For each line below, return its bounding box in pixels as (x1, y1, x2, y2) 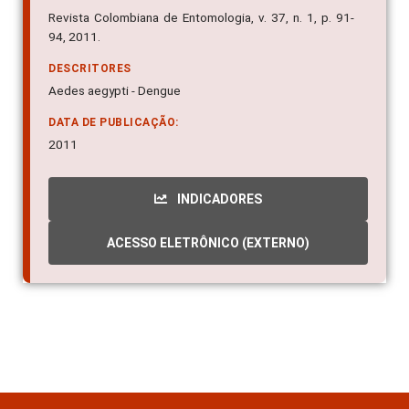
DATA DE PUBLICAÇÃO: (48, 116, 179, 130)
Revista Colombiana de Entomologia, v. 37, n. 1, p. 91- (48, 10, 354, 26)
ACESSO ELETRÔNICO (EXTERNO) (107, 236, 309, 251)
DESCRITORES (48, 62, 131, 76)
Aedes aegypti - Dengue (48, 83, 181, 99)
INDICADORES (174, 192, 262, 207)
